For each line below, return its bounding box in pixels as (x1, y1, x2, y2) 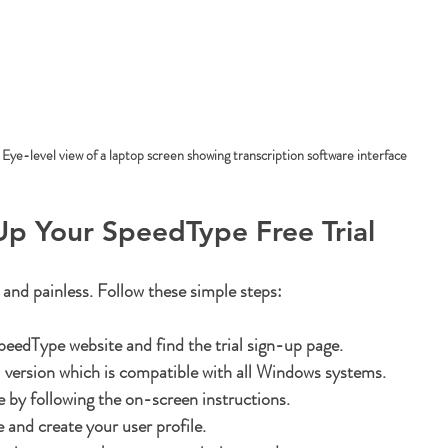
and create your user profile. (4, 413, 206, 440)
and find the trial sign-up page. (122, 332, 343, 359)
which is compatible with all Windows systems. (55, 359, 386, 386)
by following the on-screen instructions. (5, 386, 290, 413)
